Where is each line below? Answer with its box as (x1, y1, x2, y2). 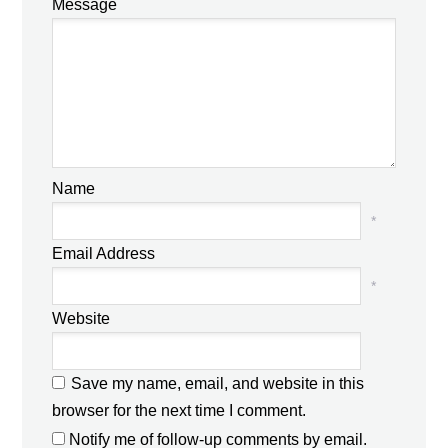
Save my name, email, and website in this (71, 375, 365, 393)
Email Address (52, 245, 156, 263)
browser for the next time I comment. (52, 402, 307, 420)
